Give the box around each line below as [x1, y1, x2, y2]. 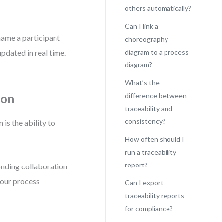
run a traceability [124, 148, 176, 156]
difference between [124, 91, 187, 100]
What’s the [124, 78, 160, 87]
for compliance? [124, 204, 173, 213]
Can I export [124, 178, 164, 187]
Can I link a [124, 22, 158, 30]
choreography [124, 35, 168, 43]
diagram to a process [124, 48, 189, 56]
